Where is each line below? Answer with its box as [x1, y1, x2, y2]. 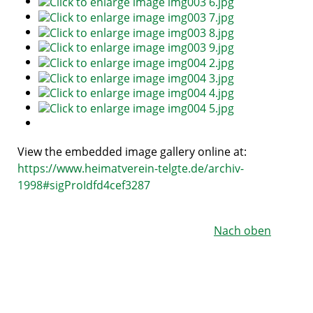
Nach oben [214, 223, 271, 239]
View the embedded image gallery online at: [17, 144, 247, 160]
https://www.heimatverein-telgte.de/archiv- [17, 161, 244, 177]
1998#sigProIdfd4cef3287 [17, 177, 150, 194]
